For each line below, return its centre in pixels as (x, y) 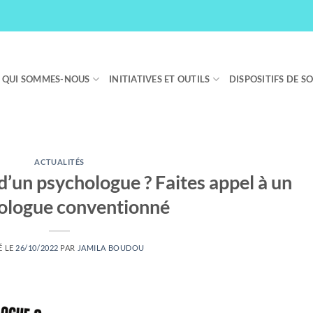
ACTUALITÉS (60, 162)
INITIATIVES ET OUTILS (160, 79)
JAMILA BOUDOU (111, 247)
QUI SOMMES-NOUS (46, 79)
